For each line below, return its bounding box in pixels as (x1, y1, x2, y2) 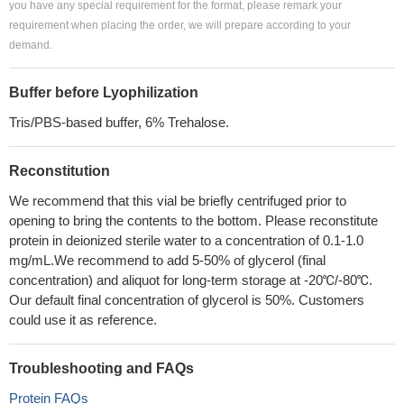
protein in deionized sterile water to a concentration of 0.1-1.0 (9, 233, 363, 248)
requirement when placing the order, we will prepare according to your (9, 19, 351, 32)
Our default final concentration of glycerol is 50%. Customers (9, 292, 364, 308)
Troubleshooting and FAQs (9, 361, 194, 376)
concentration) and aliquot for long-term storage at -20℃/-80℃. (9, 272, 372, 288)
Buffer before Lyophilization (9, 85, 198, 100)
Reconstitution (9, 163, 110, 179)
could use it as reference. (9, 312, 157, 327)
